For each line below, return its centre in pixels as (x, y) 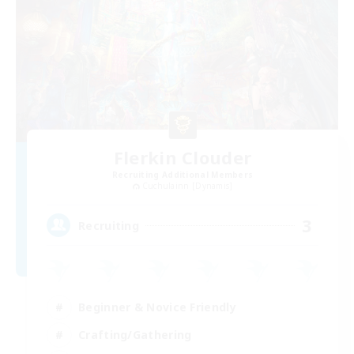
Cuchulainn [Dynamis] (187, 185)
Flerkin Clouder (183, 157)
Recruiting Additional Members (183, 174)
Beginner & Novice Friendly (157, 307)
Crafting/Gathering (135, 334)
